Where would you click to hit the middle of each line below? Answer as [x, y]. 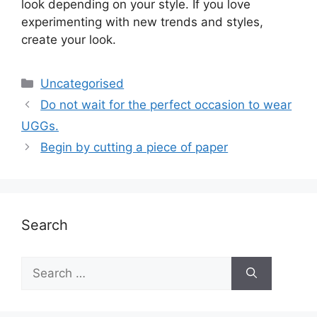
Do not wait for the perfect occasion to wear [166, 105]
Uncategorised [82, 83]
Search [45, 225]
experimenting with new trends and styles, [142, 22]
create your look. [69, 40]
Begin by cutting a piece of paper [134, 147]
